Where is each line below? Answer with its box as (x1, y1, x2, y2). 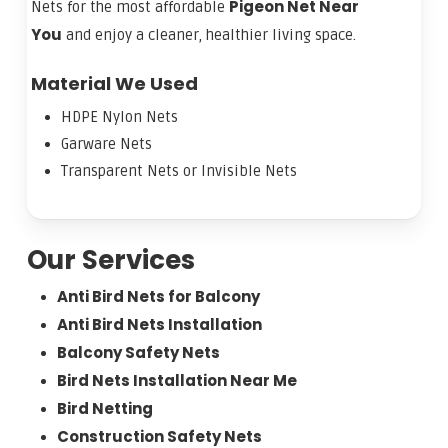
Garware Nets (61, 134, 153, 153)
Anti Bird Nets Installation (56, 314, 262, 336)
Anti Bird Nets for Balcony (56, 286, 260, 308)
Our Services (26, 242, 195, 279)
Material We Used (31, 70, 199, 96)
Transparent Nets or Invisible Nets (61, 161, 298, 180)
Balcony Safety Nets (56, 342, 220, 364)
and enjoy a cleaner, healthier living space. (62, 26, 357, 45)
